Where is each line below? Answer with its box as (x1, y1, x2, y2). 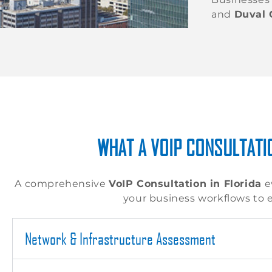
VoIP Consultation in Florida (109, 178, 262, 189)
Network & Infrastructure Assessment (25, 229, 216, 248)
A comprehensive (15, 178, 109, 189)
